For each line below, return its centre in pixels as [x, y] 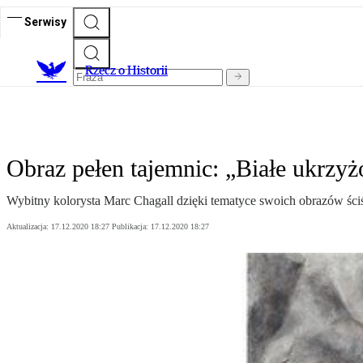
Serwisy [45, 21]
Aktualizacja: [29, 227]
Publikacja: [131, 227]
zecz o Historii [130, 70]
